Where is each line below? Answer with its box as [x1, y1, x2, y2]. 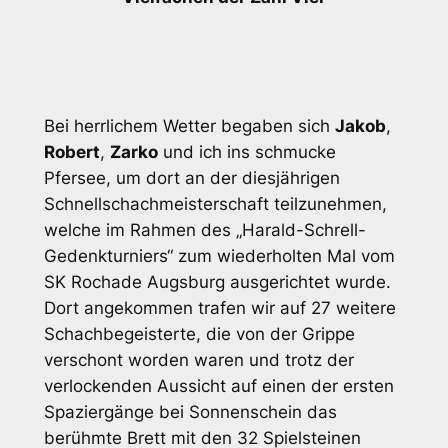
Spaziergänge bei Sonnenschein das [43, 401, 337, 422]
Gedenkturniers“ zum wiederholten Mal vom [43, 245, 395, 266]
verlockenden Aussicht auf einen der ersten [43, 375, 394, 396]
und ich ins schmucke [157, 141, 336, 162]
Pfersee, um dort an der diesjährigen [43, 167, 340, 188]
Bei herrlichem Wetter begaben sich [43, 115, 335, 136]
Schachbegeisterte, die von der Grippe [43, 323, 355, 344]
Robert [43, 141, 100, 162]
